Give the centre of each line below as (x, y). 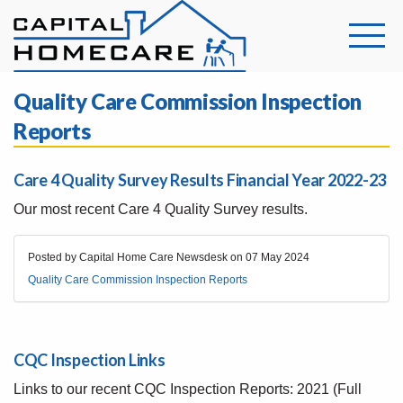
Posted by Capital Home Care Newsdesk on (137, 257)
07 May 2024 (278, 257)
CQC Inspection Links (90, 360)
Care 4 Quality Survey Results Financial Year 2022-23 (200, 180)
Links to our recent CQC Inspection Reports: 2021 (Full (188, 389)
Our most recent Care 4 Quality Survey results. (161, 209)
